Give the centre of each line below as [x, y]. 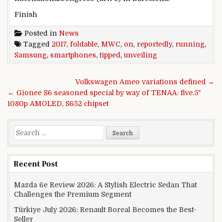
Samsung [30, 55]
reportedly [154, 44]
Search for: [32, 130]
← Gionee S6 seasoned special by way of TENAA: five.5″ [104, 92]
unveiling [140, 55]
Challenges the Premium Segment [73, 194]
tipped [110, 55]
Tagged [36, 44]
